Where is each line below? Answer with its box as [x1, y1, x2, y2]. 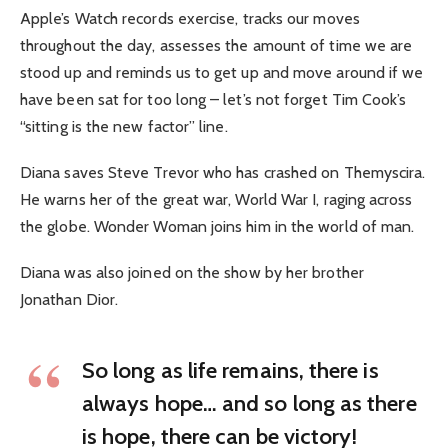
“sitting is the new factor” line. [20, 116, 228, 136]
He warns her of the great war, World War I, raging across [20, 190, 413, 210]
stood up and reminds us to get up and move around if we [20, 62, 424, 82]
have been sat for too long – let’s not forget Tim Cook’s [20, 89, 407, 109]
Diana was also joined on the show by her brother [20, 263, 364, 283]
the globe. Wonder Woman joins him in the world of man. [20, 217, 415, 237]
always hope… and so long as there [82, 388, 417, 417]
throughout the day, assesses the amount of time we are [20, 35, 413, 55]
